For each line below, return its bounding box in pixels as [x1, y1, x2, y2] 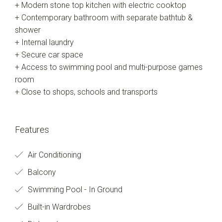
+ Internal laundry [15, 38, 74, 47]
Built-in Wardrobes [26, 202, 91, 212]
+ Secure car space [15, 50, 83, 59]
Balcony [26, 167, 56, 177]
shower [15, 25, 41, 35]
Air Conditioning [26, 150, 81, 160]
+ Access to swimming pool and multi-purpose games [15, 62, 203, 72]
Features [15, 124, 49, 135]
